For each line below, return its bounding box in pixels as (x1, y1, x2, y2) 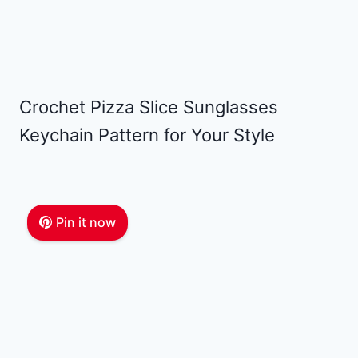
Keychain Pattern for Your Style (19, 124, 275, 145)
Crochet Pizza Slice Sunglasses (19, 96, 278, 117)
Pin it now (55, 213, 116, 230)
